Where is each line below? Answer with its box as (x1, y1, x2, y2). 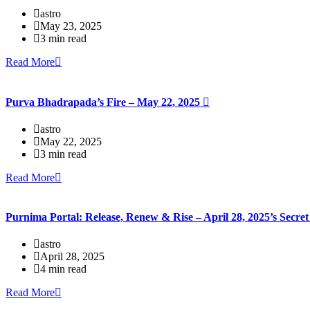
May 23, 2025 (40, 20, 102, 33)
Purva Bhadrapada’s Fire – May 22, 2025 (6, 95, 203, 108)
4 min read (40, 263, 86, 275)
